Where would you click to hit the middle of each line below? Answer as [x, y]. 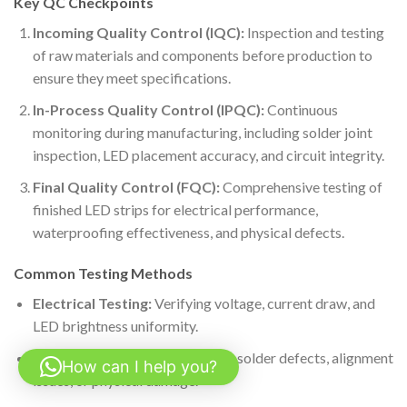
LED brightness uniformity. [115, 326]
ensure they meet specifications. [131, 78]
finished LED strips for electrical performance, [175, 209]
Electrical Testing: [92, 303]
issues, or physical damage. [115, 380]
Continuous [301, 109]
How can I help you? [139, 367]
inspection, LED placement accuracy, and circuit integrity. [208, 154]
